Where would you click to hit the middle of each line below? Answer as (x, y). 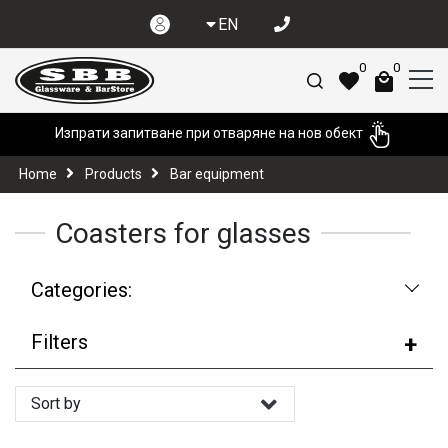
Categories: (81, 289)
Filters (59, 341)
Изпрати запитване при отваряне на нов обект (210, 132)
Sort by (56, 404)
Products (113, 173)
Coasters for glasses (183, 233)
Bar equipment (217, 173)
